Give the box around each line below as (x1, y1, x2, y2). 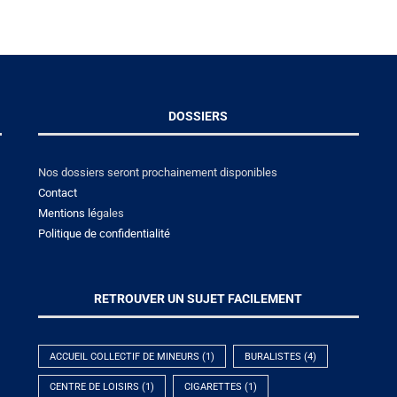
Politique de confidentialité (37, 226, 170, 240)
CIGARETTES (183, 380, 242, 393)
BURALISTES (244, 350, 301, 362)
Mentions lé (37, 206, 97, 220)
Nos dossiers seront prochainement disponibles (37, 165, 277, 179)
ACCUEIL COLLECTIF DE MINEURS (49, 350, 199, 362)
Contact (37, 185, 77, 199)
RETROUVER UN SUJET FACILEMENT (94, 291, 303, 306)
